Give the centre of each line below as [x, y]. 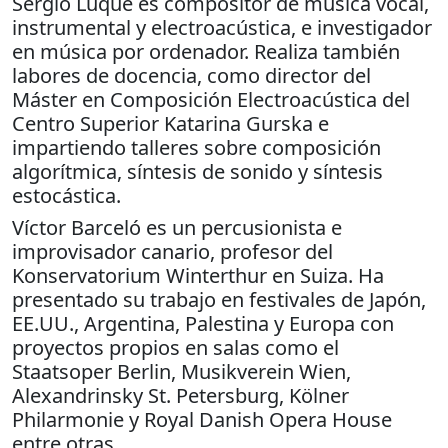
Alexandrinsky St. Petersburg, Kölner [180, 395]
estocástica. [66, 195]
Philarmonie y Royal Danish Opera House [202, 419]
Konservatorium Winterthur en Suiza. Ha [198, 275]
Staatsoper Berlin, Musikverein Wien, [181, 371]
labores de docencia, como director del [191, 75]
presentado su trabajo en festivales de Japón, [219, 299]
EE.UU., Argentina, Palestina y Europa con [203, 323]
